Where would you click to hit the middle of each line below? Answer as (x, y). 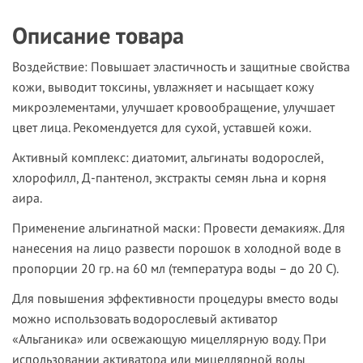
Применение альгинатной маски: (106, 228)
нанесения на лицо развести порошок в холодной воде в (177, 248)
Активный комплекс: (70, 158)
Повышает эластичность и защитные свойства (219, 67)
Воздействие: (50, 67)
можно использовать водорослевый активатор (145, 319)
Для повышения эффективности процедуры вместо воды (175, 299)
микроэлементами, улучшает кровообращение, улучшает (173, 107)
